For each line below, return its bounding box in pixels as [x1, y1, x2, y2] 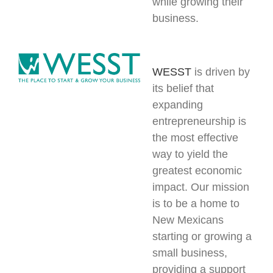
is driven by [191, 65, 250, 78]
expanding [152, 98, 203, 111]
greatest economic [152, 164, 242, 177]
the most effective [152, 131, 238, 144]
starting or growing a [152, 230, 252, 243]
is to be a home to [152, 197, 239, 210]
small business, [152, 246, 227, 259]
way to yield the [152, 147, 228, 160]
